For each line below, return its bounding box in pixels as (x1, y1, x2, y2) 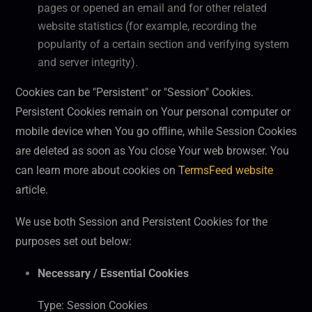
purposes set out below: (15, 235, 132, 249)
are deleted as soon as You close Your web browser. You (15, 144, 289, 158)
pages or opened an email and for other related (38, 1, 267, 15)
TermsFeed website (178, 164, 273, 178)
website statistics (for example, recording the (38, 19, 256, 33)
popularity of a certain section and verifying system (38, 38, 289, 52)
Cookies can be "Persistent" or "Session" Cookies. (15, 86, 253, 100)
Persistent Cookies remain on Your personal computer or (15, 105, 290, 119)
